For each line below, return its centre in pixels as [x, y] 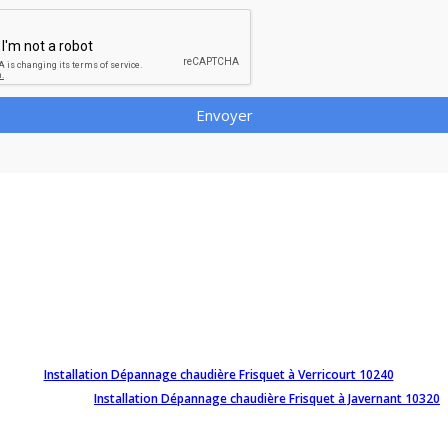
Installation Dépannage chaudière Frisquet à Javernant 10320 [267, 398]
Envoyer [224, 114]
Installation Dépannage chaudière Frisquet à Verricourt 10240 [218, 374]
